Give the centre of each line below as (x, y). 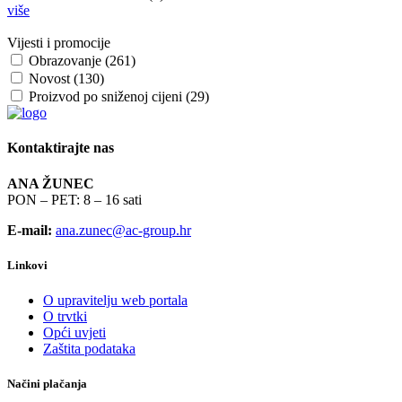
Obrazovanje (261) (82, 61)
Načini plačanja (47, 384)
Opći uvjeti (74, 332)
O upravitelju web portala (115, 300)
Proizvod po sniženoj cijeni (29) (119, 97)
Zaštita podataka (89, 348)
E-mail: (31, 230)
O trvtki (65, 316)
